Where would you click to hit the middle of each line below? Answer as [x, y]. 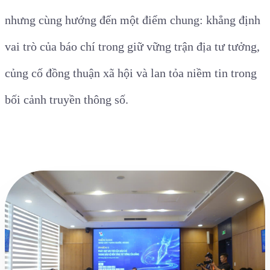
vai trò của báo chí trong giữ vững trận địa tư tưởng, [132, 47]
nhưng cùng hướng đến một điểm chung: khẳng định [133, 20]
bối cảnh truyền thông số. [67, 100]
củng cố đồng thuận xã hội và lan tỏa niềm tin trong [131, 73]
